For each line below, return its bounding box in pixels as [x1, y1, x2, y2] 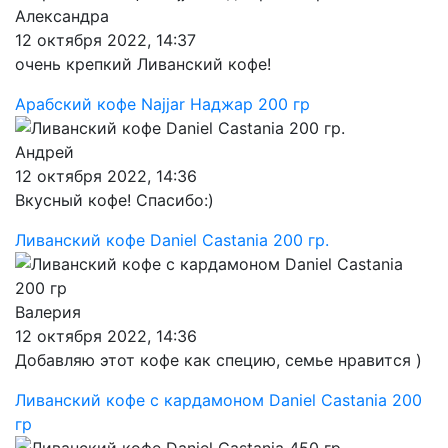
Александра [15, 6, 109, 26]
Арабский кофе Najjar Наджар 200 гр [15, 94, 310, 114]
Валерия [15, 302, 81, 322]
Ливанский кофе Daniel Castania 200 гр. [15, 230, 329, 250]
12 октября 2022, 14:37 [15, 30, 196, 50]
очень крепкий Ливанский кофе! [15, 54, 271, 74]
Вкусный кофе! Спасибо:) [15, 190, 214, 210]
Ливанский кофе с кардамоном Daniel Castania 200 [15, 390, 422, 410]
